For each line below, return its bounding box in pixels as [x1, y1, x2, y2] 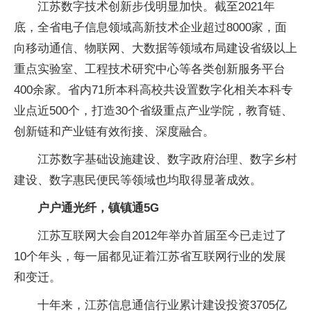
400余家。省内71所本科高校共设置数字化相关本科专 [14, 83, 293, 96]
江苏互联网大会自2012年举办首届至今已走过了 [37, 229, 287, 242]
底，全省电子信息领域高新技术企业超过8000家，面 [14, 21, 287, 34]
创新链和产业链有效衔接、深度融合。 [14, 125, 215, 138]
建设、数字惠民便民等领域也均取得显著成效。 [14, 174, 262, 187]
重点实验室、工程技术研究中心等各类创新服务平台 [14, 62, 285, 76]
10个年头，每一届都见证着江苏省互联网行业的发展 [14, 250, 286, 263]
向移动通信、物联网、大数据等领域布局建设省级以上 [14, 42, 297, 55]
